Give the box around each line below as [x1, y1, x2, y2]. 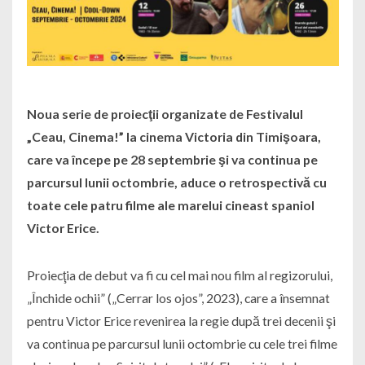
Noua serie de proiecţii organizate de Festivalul [26, 106, 303, 122]
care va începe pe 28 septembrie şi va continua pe [26, 152, 318, 168]
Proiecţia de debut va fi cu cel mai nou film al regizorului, [26, 267, 332, 284]
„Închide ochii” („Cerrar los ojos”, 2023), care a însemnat [26, 290, 330, 306]
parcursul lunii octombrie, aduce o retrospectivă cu [26, 174, 327, 191]
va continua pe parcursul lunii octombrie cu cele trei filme [26, 336, 337, 352]
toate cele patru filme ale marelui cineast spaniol [26, 197, 314, 213]
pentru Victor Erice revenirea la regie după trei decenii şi [26, 313, 336, 329]
